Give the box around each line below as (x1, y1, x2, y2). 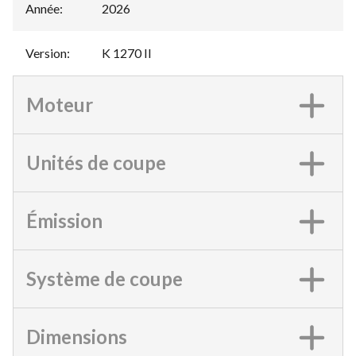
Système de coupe (26, 267, 183, 291)
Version (25, 45, 67, 61)
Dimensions (26, 325, 127, 349)
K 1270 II (102, 45, 152, 61)
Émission (26, 209, 103, 233)
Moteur (26, 93, 93, 117)
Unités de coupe (26, 151, 166, 175)
